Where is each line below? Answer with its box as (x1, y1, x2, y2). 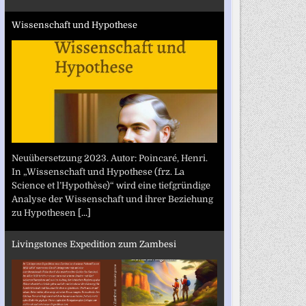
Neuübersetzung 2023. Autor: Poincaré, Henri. (11, 152, 208, 163)
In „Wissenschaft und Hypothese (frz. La (11, 166, 184, 177)
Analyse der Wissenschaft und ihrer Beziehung (11, 193, 213, 204)
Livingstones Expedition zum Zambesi (11, 239, 176, 249)
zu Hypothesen (11, 207, 78, 218)
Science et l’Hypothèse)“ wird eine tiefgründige (11, 180, 210, 191)
